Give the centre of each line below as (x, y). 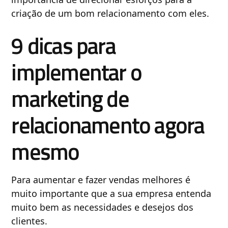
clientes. (31, 221)
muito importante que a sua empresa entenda (111, 193)
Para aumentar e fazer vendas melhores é (101, 179)
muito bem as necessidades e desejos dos (103, 207)
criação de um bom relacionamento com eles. (110, 13)
